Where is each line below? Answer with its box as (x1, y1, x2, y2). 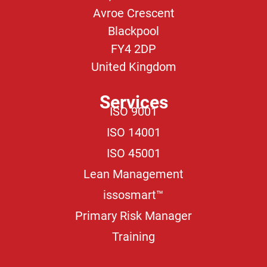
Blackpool (108, 24, 159, 39)
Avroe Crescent (92, 6, 175, 21)
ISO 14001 (106, 125, 161, 140)
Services (99, 92, 168, 113)
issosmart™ (103, 188, 164, 203)
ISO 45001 (106, 146, 161, 161)
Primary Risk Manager (75, 209, 192, 223)
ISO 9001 (110, 104, 157, 119)
